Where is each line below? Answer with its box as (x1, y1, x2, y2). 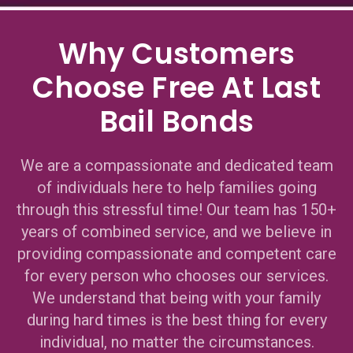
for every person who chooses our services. (24, 266, 329, 285)
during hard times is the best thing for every (26, 310, 327, 329)
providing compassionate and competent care (17, 243, 336, 263)
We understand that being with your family (32, 288, 321, 307)
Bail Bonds (99, 101, 254, 142)
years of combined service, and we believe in (21, 221, 332, 241)
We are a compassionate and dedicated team (20, 155, 333, 175)
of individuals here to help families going (36, 177, 317, 197)
